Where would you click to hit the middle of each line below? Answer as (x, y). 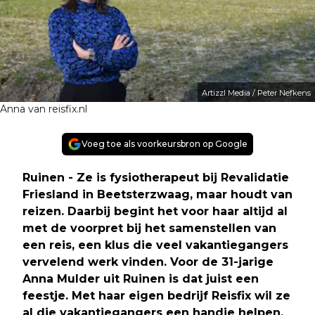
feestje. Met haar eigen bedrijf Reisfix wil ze (156, 295)
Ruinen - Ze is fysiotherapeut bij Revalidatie (156, 177)
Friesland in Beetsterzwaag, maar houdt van (157, 194)
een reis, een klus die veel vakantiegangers (155, 245)
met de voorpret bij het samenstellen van (149, 228)
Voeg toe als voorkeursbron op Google (165, 143)
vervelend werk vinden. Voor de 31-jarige (148, 262)
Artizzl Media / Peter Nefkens (256, 92)
